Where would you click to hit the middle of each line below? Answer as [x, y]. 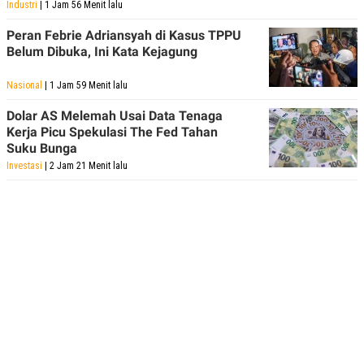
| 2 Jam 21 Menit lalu [85, 165]
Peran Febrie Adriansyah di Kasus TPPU [124, 35]
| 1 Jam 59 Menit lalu [85, 85]
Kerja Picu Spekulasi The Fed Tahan [112, 132]
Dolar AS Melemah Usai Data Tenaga [115, 115]
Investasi [24, 165]
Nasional [24, 85]
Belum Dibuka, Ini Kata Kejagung [102, 51]
